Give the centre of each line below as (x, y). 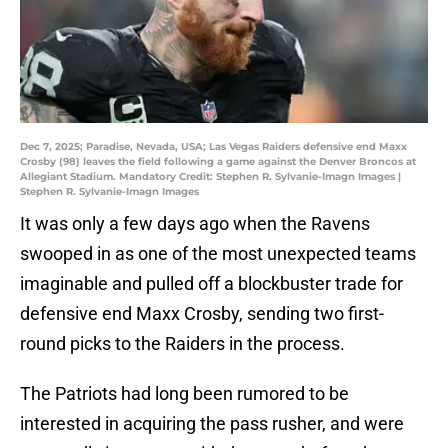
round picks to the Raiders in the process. (182, 344)
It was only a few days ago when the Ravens (195, 224)
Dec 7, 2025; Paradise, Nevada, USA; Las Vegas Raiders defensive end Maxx (213, 147)
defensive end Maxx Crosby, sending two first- (202, 314)
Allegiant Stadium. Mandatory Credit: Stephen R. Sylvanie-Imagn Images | (210, 177)
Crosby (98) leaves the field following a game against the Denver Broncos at (218, 162)
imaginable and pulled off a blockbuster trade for (211, 284)
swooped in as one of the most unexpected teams (218, 254)
